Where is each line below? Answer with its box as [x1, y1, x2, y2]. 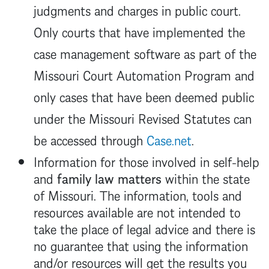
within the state [162, 167, 250, 189]
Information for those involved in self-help [34, 150, 259, 172]
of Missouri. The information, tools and [34, 184, 242, 205]
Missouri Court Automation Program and [34, 64, 255, 85]
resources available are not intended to [34, 201, 241, 222]
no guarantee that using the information [34, 234, 248, 256]
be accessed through [34, 128, 147, 150]
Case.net [147, 128, 192, 150]
